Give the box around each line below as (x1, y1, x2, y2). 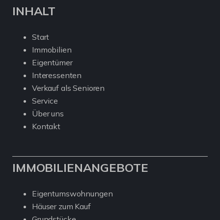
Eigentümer (32, 57, 73, 68)
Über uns (32, 109, 64, 119)
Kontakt (32, 121, 60, 132)
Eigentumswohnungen (32, 189, 113, 199)
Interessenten (32, 70, 82, 81)
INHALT (12, 3, 56, 19)
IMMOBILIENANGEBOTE (12, 160, 148, 175)
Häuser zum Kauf (32, 201, 91, 212)
